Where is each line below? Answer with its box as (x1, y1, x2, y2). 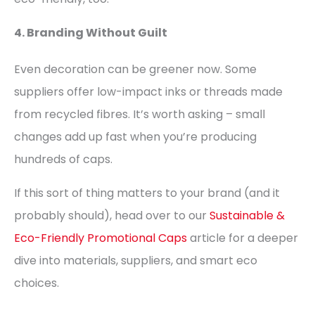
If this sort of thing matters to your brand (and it (14, 185, 280, 202)
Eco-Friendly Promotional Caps (14, 230, 187, 247)
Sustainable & (210, 207, 285, 224)
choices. (14, 275, 59, 292)
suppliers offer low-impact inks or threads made (14, 84, 283, 101)
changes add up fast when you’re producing (14, 129, 257, 146)
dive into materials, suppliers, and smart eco (14, 252, 257, 269)
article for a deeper (187, 230, 298, 247)
